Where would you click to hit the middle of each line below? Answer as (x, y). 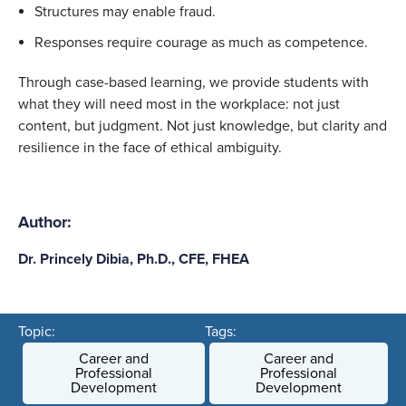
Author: (45, 222)
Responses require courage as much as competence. (203, 42)
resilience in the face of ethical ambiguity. (152, 147)
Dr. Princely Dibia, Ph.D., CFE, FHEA (134, 259)
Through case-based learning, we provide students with (193, 82)
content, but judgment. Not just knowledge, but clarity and (203, 126)
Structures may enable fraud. (125, 11)
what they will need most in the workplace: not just (179, 104)
